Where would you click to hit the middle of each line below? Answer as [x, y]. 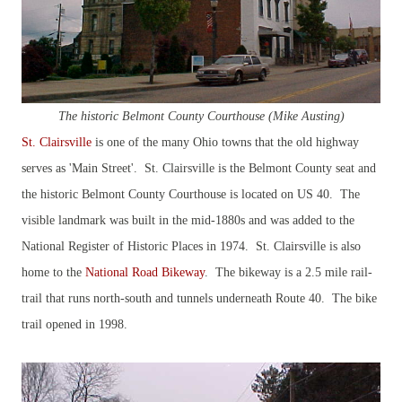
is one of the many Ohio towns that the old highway [225, 142]
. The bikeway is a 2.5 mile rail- [288, 272]
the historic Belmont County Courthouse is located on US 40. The [191, 194]
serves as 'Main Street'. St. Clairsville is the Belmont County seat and [199, 168]
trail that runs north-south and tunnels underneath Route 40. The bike [199, 298]
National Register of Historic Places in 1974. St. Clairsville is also [191, 246]
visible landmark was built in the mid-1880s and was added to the [188, 220]
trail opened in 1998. [74, 324]
